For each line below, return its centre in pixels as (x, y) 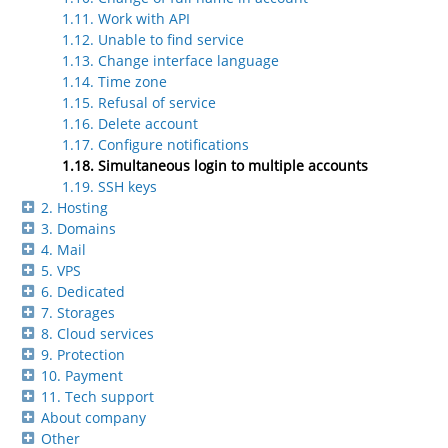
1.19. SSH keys (109, 187)
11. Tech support (97, 397)
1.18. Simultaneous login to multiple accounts (215, 166)
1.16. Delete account (130, 124)
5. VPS (61, 271)
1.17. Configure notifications (155, 145)
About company (93, 418)
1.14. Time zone (114, 82)
